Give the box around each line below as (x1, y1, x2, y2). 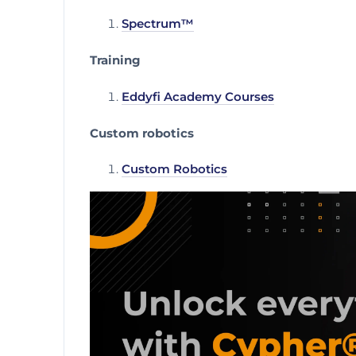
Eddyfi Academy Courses (122, 89, 274, 104)
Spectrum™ (122, 17, 194, 32)
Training (90, 52, 141, 68)
